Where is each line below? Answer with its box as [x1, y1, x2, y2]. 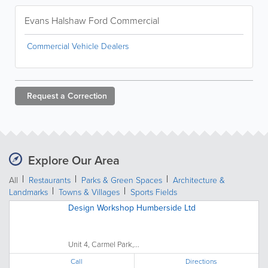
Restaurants [29, 173, 71, 187]
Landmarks [9, 185, 48, 199]
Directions [185, 255, 218, 267]
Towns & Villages [59, 185, 120, 199]
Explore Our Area [28, 151, 120, 169]
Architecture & [173, 173, 225, 187]
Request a [27, 89, 65, 102]
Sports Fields [130, 185, 177, 199]
